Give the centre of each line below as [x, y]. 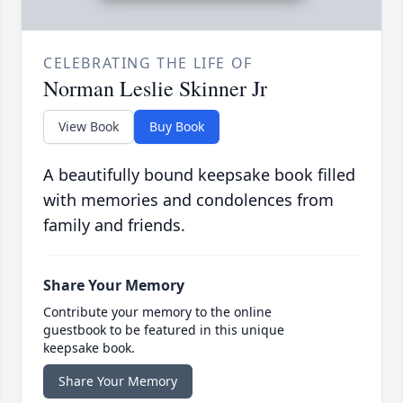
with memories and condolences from [188, 200]
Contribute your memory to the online [157, 312]
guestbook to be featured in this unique [164, 330]
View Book [89, 127]
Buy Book [177, 127]
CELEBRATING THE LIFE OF [148, 63]
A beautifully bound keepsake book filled [199, 175]
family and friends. [114, 225]
